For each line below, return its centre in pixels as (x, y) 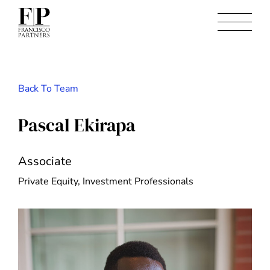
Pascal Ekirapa (77, 125)
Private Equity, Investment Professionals (106, 182)
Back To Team (48, 89)
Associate (45, 162)
